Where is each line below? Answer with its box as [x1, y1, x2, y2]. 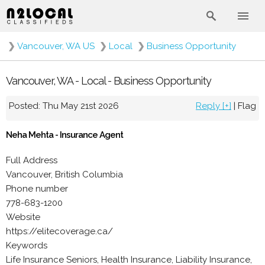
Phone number [6, 183, 68, 194]
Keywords [6, 240, 47, 251]
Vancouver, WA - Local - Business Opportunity [6, 74, 211, 87]
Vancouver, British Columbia [6, 169, 123, 180]
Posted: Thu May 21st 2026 [9, 100, 119, 111]
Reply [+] [196, 100, 231, 111]
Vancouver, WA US [17, 41, 95, 51]
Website [6, 212, 40, 222]
